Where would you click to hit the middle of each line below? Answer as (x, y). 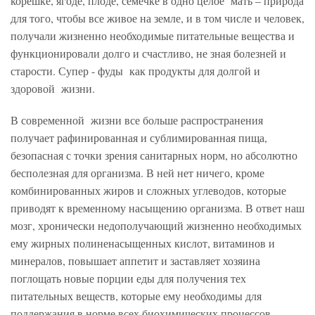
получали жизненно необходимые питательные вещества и (153, 36)
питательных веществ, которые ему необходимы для (136, 296)
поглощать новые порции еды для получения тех (128, 278)
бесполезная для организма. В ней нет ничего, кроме (137, 173)
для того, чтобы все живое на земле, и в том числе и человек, (157, 18)
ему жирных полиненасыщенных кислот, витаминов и (143, 243)
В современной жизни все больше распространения (137, 120)
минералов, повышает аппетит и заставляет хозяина (135, 261)
